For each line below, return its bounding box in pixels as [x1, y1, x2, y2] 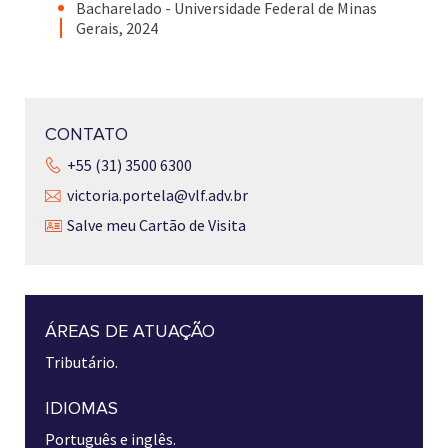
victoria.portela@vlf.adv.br [67, 185, 248, 206]
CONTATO [45, 123, 128, 146]
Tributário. [45, 352, 118, 373]
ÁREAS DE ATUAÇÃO [45, 320, 215, 343]
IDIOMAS [45, 397, 118, 420]
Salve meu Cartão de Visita [67, 215, 246, 236]
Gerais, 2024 [76, 18, 158, 39]
